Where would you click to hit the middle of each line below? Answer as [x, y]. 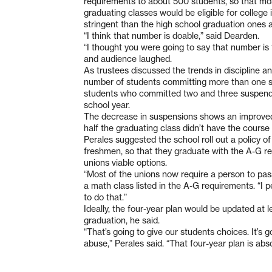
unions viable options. [125, 162]
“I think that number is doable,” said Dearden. [172, 36]
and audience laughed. [128, 59]
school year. [107, 105]
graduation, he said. [122, 220]
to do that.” [105, 197]
